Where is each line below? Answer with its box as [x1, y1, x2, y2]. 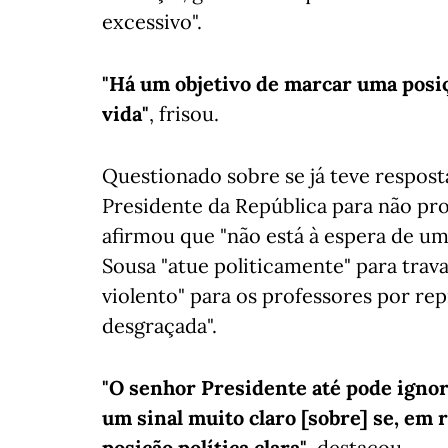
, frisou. [149, 101, 219, 126]
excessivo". [102, 9, 202, 34]
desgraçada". [102, 313, 217, 338]
